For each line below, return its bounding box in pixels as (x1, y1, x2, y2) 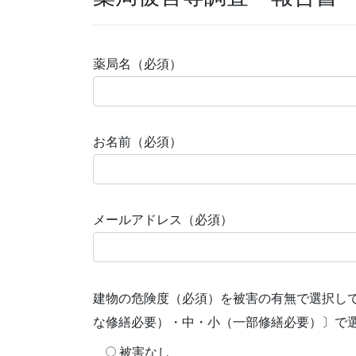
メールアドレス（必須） (93, 213, 233, 227)
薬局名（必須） (93, 56, 182, 71)
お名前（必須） (93, 135, 182, 149)
